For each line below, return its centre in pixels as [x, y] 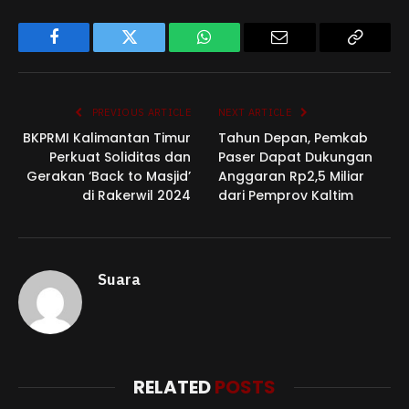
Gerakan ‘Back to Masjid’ [109, 177]
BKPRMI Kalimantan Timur [107, 138]
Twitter [152, 51]
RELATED [174, 388]
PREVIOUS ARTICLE [140, 113]
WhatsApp [238, 51]
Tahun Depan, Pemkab [293, 138]
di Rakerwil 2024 [136, 196]
